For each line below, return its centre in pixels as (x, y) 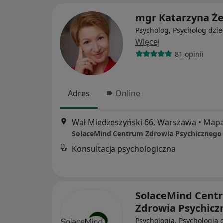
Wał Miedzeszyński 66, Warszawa (134, 123)
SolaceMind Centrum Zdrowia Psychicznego (147, 134)
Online (128, 93)
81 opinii (189, 54)
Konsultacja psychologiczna (124, 149)
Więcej (148, 42)
